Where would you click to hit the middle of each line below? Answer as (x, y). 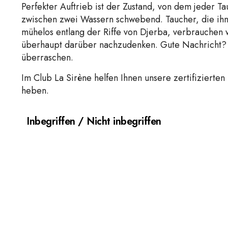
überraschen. (47, 58)
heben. (35, 90)
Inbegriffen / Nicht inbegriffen (94, 122)
